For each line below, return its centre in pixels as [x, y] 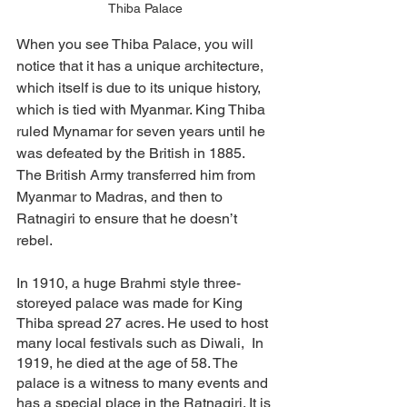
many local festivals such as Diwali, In [142, 343]
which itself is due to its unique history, [140, 88]
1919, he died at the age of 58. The [129, 363]
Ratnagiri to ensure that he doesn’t [129, 219]
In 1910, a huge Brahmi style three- [129, 283]
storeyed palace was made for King [131, 303]
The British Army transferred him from [138, 175]
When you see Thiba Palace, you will [137, 45]
